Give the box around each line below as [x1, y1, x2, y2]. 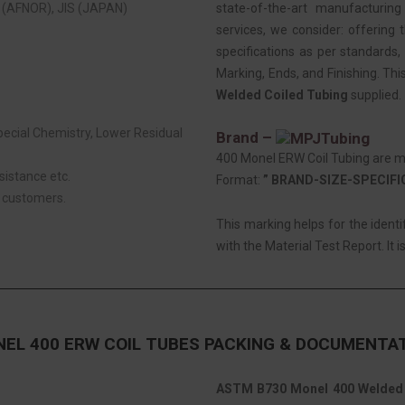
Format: [216, 173, 263, 188]
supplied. [348, 87, 401, 102]
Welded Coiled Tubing [216, 87, 348, 102]
